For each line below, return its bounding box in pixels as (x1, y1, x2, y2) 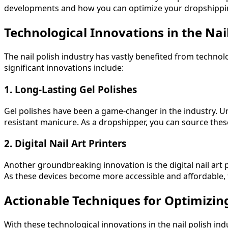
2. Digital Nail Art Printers (4, 137, 126, 150)
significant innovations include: (4, 62, 124, 74)
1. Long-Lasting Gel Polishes (4, 82, 137, 96)
